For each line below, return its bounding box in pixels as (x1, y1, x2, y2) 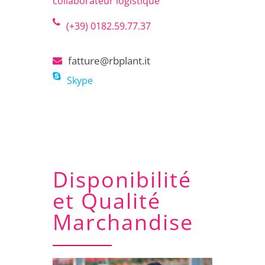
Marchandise (53, 207, 193, 237)
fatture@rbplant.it (68, 53, 150, 67)
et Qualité (53, 186, 161, 215)
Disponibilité (53, 164, 192, 194)
